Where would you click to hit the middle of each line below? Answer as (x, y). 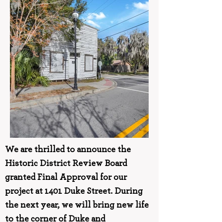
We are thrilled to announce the (68, 149)
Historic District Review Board (66, 163)
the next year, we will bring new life (77, 205)
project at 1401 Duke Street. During (74, 191)
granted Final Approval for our (66, 177)
